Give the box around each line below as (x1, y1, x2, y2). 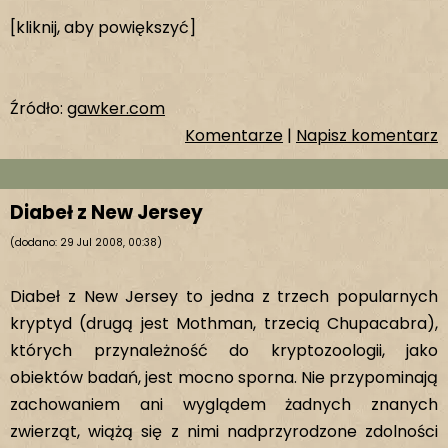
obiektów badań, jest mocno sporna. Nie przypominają (10, 366, 438, 389)
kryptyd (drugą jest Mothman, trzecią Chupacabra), (10, 312, 438, 335)
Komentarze (185, 124, 283, 147)
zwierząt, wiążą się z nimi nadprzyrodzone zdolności (10, 420, 438, 443)
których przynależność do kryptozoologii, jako (10, 339, 438, 362)
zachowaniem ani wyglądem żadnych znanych (10, 393, 438, 416)
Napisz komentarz (296, 124, 438, 147)
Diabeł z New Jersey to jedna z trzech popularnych (10, 285, 438, 308)
